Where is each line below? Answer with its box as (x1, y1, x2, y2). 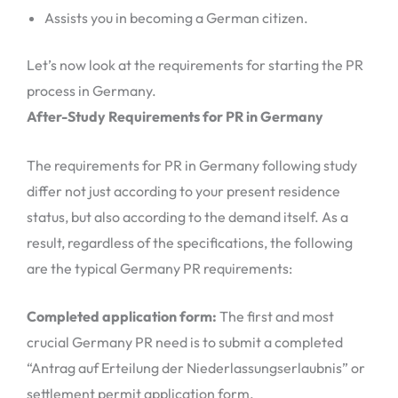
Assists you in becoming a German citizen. (44, 9, 308, 28)
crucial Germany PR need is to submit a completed (27, 333, 343, 352)
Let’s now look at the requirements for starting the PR (27, 56, 363, 75)
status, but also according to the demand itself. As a (27, 207, 348, 226)
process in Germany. (27, 82, 156, 100)
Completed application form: (27, 307, 217, 326)
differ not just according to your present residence (27, 181, 340, 200)
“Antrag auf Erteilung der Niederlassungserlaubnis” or (27, 359, 365, 378)
